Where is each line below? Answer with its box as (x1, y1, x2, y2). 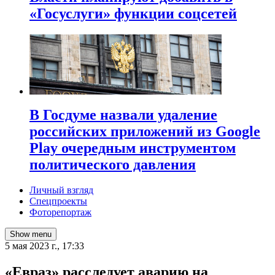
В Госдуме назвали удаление (29, 106, 217, 123)
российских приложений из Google (29, 123, 260, 139)
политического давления (29, 156, 196, 172)
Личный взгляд (29, 185, 93, 196)
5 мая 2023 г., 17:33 (5, 241, 84, 252)
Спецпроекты (29, 196, 87, 207)
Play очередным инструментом (29, 139, 236, 156)
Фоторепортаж (29, 207, 91, 218)
